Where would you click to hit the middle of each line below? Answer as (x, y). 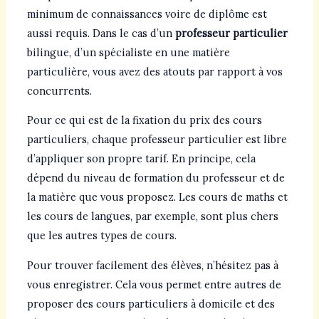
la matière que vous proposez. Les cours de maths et (157, 197)
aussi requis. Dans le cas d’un (101, 33)
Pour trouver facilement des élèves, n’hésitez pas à (152, 265)
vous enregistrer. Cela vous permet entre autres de (154, 284)
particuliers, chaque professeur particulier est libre (157, 140)
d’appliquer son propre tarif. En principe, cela (141, 159)
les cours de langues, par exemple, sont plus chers (152, 216)
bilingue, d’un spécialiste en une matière (128, 52)
